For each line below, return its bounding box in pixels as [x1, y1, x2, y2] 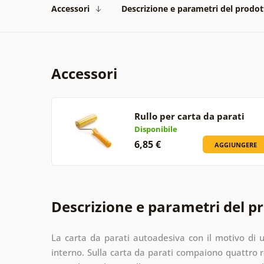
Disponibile [134, 123, 177, 134]
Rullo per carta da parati [134, 110, 245, 122]
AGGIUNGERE [214, 140, 258, 149]
